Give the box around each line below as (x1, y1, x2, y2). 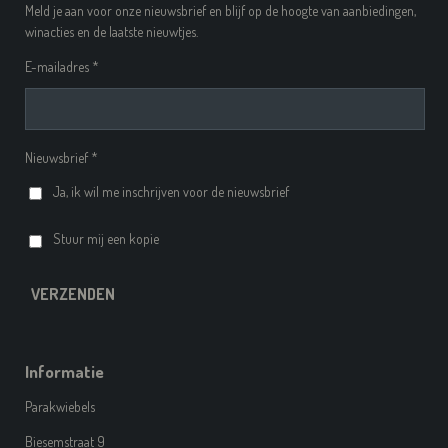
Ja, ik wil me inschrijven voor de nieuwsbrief (53, 183, 290, 201)
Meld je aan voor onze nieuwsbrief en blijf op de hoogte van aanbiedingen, (25, 2, 416, 20)
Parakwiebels (25, 398, 95, 415)
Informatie (25, 360, 104, 382)
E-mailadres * (25, 58, 99, 76)
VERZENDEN (31, 284, 115, 304)
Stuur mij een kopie (53, 230, 160, 248)
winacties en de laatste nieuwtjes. (25, 23, 198, 41)
